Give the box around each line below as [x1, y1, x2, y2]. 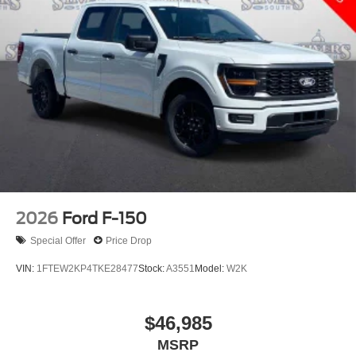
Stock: [138, 262, 166, 274]
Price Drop [106, 234, 152, 246]
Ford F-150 [62, 209, 147, 229]
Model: [195, 262, 226, 274]
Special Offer [30, 234, 86, 246]
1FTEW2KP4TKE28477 [37, 262, 138, 274]
